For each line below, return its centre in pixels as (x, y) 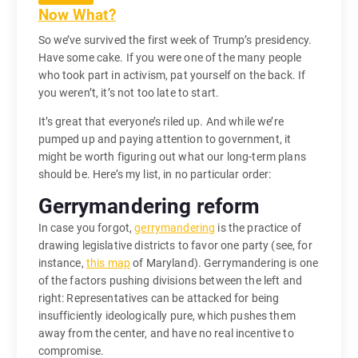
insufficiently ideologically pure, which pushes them (167, 316)
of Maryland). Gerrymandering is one (225, 263)
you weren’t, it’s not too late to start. (129, 93)
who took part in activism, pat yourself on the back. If (172, 76)
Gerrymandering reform (149, 207)
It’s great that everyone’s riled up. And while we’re (161, 122)
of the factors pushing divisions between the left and (170, 281)
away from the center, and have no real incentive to (166, 334)
